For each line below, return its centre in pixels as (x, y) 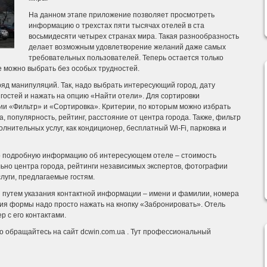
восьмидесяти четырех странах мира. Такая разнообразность (134, 36)
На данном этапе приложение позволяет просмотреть (122, 15)
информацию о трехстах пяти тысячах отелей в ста (117, 26)
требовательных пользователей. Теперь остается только (126, 58)
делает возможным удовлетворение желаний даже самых (127, 47)
